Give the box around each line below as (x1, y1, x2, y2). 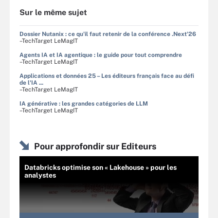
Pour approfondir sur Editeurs (34, 141, 156, 151)
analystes (24, 171, 56, 179)
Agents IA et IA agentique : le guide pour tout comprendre (19, 51, 182, 58)
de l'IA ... (19, 79, 43, 86)
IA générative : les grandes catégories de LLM (19, 100, 148, 107)
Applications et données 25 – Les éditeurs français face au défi (19, 72, 194, 79)
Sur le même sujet (19, 7, 87, 17)
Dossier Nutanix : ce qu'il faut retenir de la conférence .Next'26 (19, 30, 196, 37)
